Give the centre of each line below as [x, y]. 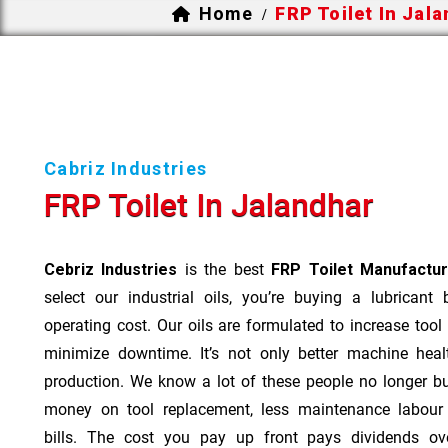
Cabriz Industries [126, 168]
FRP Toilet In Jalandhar [209, 204]
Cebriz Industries [111, 269]
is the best [224, 269]
